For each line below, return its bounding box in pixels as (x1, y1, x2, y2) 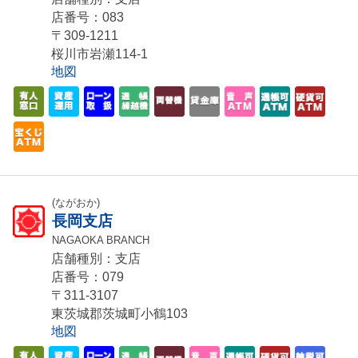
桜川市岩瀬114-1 (51, 47, 148, 62)
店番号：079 (51, 270, 124, 284)
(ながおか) (52, 197, 100, 209)
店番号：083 (51, 10, 124, 25)
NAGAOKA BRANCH (52, 234, 149, 247)
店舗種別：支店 (51, 252, 141, 266)
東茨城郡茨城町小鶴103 (51, 307, 188, 321)
